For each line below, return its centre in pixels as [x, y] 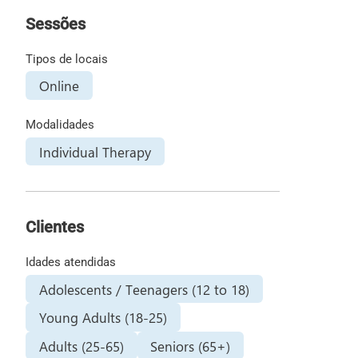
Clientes [54, 227]
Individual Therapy [95, 151]
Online [59, 86]
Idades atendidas [70, 263]
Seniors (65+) [191, 346]
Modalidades [60, 125]
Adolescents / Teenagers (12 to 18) [144, 289]
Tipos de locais [66, 59]
